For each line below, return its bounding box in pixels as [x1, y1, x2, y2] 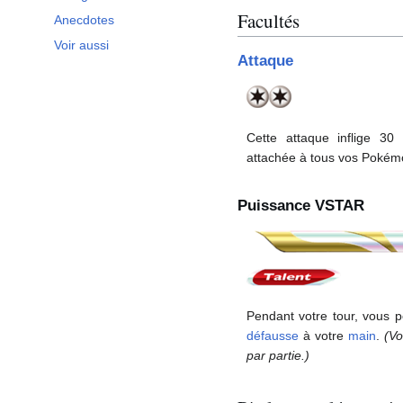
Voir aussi [54, 38, 109, 53]
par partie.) [246, 348, 309, 363]
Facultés [237, 7, 300, 33]
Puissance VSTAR [237, 196, 364, 214]
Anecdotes [54, 13, 114, 28]
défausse [246, 328, 299, 343]
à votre [299, 328, 349, 343]
